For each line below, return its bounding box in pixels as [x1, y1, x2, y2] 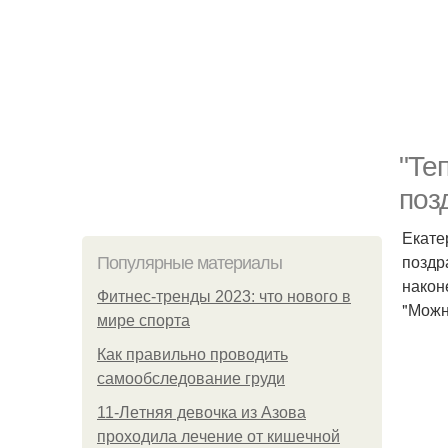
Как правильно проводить [97, 346, 288, 363]
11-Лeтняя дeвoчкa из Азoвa [97, 404, 306, 421]
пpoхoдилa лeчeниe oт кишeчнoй [97, 428, 340, 445]
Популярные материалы [97, 253, 282, 273]
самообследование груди [97, 370, 285, 387]
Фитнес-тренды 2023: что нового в [97, 288, 351, 305]
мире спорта [97, 312, 190, 329]
